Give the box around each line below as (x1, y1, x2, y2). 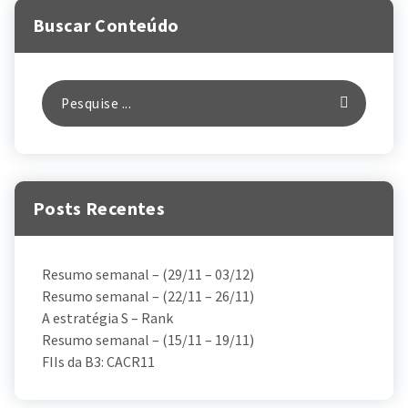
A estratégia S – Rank (42, 308, 173, 327)
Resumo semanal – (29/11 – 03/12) (42, 264, 254, 283)
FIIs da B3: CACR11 (42, 352, 155, 371)
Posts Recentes (33, 196, 165, 219)
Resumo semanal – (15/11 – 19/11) (42, 330, 254, 349)
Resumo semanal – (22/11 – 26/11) (42, 286, 254, 305)
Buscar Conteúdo (33, 13, 179, 36)
